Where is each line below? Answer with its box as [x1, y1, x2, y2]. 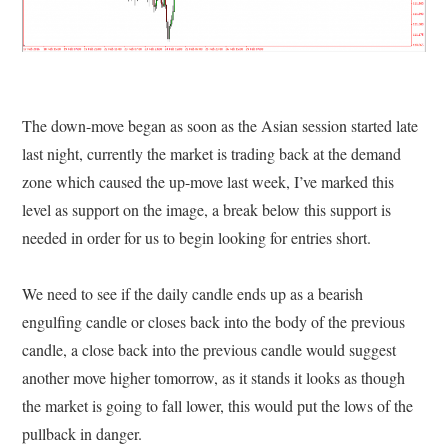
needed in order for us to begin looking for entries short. [22, 227, 372, 249]
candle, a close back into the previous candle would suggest [22, 339, 397, 361]
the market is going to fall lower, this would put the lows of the [22, 395, 414, 417]
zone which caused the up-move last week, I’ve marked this [22, 171, 395, 193]
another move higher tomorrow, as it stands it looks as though [22, 367, 406, 389]
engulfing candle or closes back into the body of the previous [22, 311, 406, 333]
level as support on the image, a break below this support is [22, 199, 392, 221]
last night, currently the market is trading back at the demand [22, 143, 402, 165]
